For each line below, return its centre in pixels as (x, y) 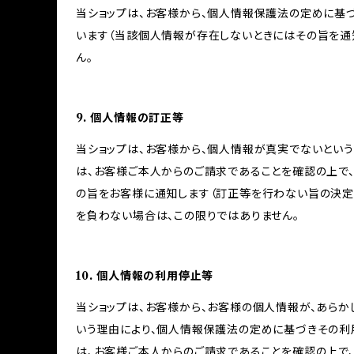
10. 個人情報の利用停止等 (145, 276)
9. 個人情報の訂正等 (130, 118)
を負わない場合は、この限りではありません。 (188, 216)
